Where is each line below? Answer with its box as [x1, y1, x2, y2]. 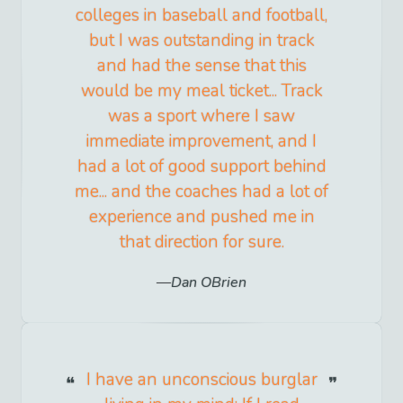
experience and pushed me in [88, 204, 315, 228]
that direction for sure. [119, 229, 284, 254]
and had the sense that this [96, 53, 307, 77]
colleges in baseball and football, [76, 3, 327, 27]
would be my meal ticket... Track [80, 78, 323, 103]
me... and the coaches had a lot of [75, 179, 328, 203]
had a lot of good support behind [76, 154, 327, 178]
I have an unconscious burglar [85, 367, 318, 391]
